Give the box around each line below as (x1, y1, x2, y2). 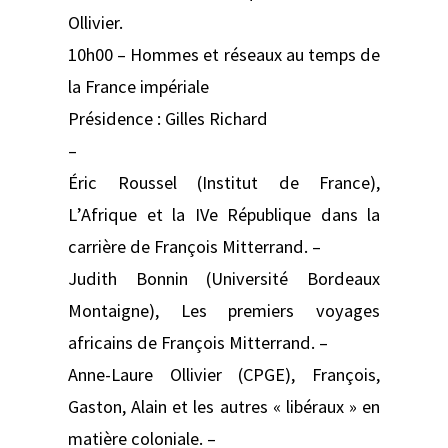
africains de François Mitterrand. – (68, 330, 328, 354)
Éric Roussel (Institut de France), (68, 170, 380, 194)
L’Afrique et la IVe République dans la (68, 202, 380, 226)
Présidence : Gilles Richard (68, 106, 268, 130)
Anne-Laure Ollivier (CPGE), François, (68, 362, 380, 386)
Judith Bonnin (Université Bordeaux (68, 266, 380, 290)
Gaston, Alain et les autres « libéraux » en (68, 394, 380, 418)
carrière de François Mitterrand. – (68, 234, 321, 258)
